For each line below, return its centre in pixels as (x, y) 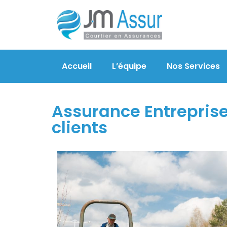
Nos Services (193, 66)
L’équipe (129, 66)
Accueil (77, 66)
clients (80, 127)
